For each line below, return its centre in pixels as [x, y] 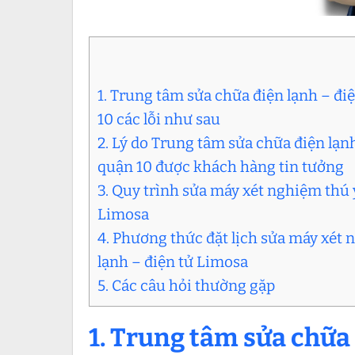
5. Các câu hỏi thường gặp [186, 286]
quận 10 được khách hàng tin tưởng [221, 167]
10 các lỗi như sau [159, 120]
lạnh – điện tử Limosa [173, 262]
